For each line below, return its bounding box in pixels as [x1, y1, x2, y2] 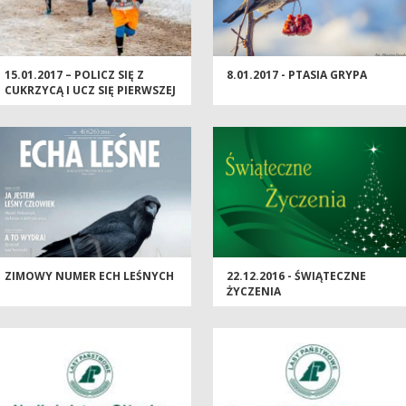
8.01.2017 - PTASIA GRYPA [227, 67, 367, 83]
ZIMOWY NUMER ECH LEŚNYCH [5, 268, 174, 285]
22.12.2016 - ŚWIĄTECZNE [227, 268, 366, 285]
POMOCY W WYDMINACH [5, 98, 142, 114]
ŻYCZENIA [227, 284, 281, 300]
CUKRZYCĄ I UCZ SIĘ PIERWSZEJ [5, 82, 176, 99]
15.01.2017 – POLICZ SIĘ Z [5, 67, 144, 83]
